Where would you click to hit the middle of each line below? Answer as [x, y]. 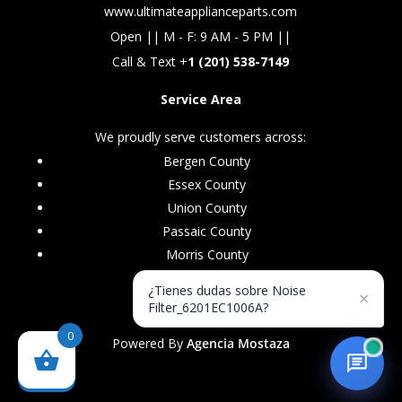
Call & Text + [150, 61]
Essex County [207, 184]
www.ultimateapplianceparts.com [201, 11]
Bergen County [207, 161]
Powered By [149, 343]
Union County [207, 207]
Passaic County [207, 231]
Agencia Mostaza [238, 343]
